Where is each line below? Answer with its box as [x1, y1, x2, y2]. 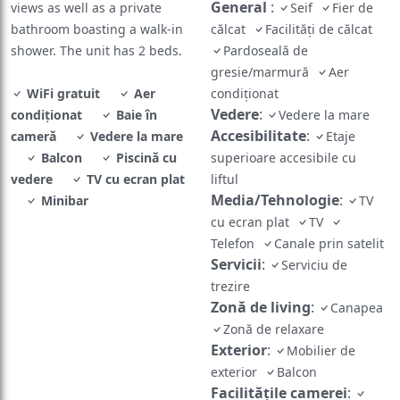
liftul [211, 146, 242, 163]
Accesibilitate [211, 101, 306, 121]
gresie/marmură [211, 38, 316, 56]
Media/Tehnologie [211, 165, 339, 186]
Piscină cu [112, 124, 177, 142]
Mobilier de [287, 317, 355, 335]
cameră [11, 103, 56, 121]
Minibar [37, 167, 88, 185]
